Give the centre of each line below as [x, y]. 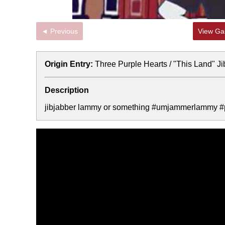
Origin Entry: [69, 64]
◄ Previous [64, 31]
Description [67, 90]
